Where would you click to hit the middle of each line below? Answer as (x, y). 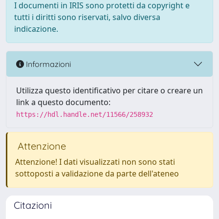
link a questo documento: (63, 102)
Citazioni (33, 205)
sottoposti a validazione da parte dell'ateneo (97, 174)
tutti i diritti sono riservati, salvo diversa (87, 17)
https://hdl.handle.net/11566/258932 (85, 114)
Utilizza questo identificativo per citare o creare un (109, 90)
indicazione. (36, 29)
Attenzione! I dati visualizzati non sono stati (95, 162)
